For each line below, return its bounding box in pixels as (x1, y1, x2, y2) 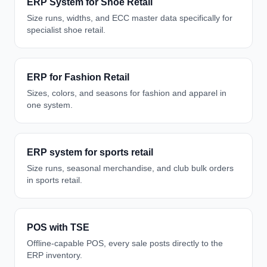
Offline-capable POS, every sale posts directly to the (27, 238, 223, 248)
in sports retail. (27, 175, 82, 185)
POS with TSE (27, 222, 89, 232)
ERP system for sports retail (27, 147, 153, 157)
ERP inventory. (27, 250, 82, 260)
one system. (27, 100, 73, 110)
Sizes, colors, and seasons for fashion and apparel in (27, 88, 226, 98)
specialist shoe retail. (27, 25, 105, 35)
